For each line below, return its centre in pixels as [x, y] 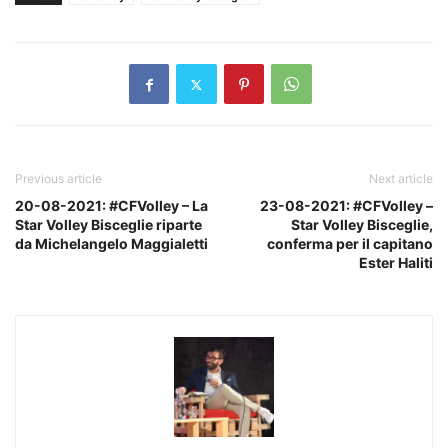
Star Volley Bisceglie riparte [108, 224]
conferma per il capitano [350, 243]
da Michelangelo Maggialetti [111, 243]
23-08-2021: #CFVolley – [346, 205]
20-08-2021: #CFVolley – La [111, 205]
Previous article [58, 178]
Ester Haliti [396, 262]
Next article [401, 178]
